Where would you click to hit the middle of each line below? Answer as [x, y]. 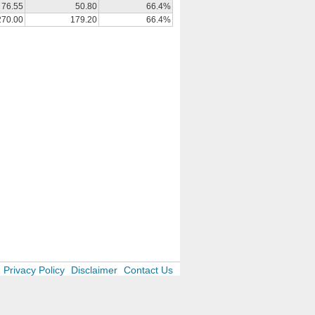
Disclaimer [94, 270]
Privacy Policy [34, 270]
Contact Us [148, 270]
